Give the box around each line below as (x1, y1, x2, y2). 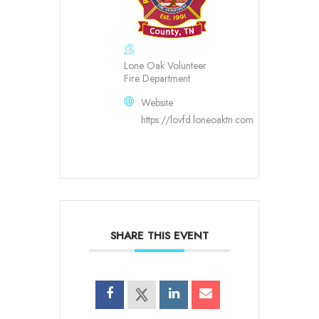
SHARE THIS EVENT (110, 227, 209, 244)
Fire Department (124, 70, 190, 85)
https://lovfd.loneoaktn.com (141, 112, 253, 127)
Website (141, 95, 173, 110)
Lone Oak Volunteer (124, 58, 206, 73)
